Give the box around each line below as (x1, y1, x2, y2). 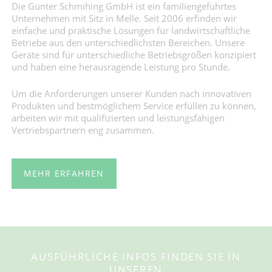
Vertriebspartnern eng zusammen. (11, 123, 154, 136)
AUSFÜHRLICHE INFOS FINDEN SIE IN (31, 250, 241, 264)
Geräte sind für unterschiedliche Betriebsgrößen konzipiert (11, 48, 256, 61)
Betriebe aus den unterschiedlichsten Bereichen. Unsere (11, 36, 245, 49)
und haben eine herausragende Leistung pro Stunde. (11, 60, 230, 73)
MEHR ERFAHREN (23, 167, 104, 179)
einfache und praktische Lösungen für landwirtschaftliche (11, 24, 250, 36)
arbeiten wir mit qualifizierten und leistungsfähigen (11, 111, 225, 124)
